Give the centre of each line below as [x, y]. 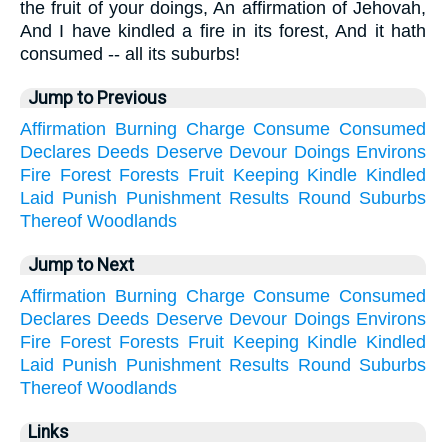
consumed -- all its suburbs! [130, 54]
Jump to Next [81, 265]
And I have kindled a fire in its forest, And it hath [223, 31]
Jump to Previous [97, 98]
